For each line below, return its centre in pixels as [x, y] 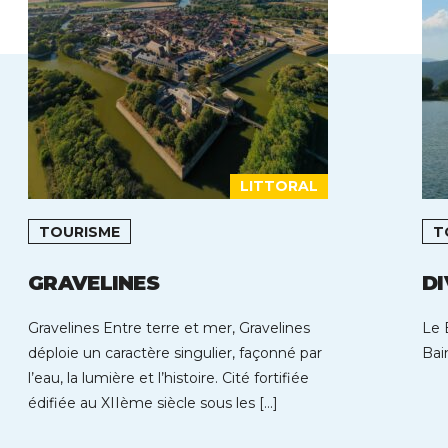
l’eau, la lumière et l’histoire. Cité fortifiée [168, 378]
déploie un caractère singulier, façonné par [175, 353]
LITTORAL [279, 186]
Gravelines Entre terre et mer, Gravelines [169, 328]
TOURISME [79, 232]
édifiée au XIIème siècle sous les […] [153, 403]
